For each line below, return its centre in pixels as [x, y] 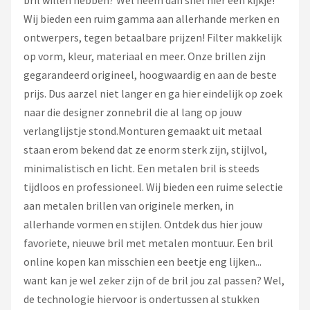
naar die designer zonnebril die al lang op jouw [133, 112]
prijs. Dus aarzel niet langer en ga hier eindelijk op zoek [153, 93]
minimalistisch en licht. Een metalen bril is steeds [142, 168]
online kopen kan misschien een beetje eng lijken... [143, 262]
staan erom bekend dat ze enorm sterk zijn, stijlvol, [145, 149]
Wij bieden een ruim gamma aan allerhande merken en [152, 19]
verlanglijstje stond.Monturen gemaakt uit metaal [143, 131]
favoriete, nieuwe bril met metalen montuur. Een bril [148, 243]
